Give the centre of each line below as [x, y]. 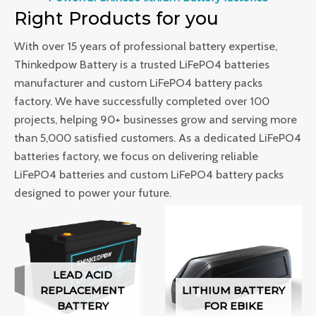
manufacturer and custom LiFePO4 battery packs [138, 83]
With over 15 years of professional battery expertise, [146, 46]
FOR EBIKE [233, 306]
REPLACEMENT [83, 291]
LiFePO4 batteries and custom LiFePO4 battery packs [149, 174]
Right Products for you [116, 18]
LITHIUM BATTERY [233, 291]
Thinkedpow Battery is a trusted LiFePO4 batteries [142, 64]
